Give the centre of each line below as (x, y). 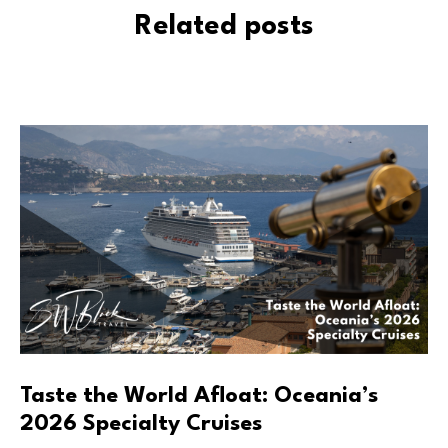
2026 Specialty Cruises (141, 424)
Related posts (224, 26)
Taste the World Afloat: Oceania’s (199, 396)
